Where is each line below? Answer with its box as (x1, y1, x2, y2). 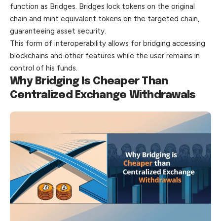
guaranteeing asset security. (10, 27, 106, 36)
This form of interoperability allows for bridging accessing (10, 39, 205, 48)
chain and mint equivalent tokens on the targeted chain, (10, 14, 199, 24)
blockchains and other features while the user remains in (10, 51, 200, 61)
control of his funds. (10, 64, 77, 73)
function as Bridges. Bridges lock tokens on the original (10, 2, 195, 11)
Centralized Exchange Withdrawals (10, 90, 196, 101)
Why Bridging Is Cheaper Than (10, 76, 168, 87)
